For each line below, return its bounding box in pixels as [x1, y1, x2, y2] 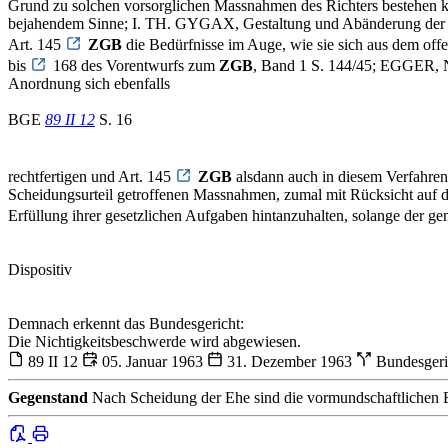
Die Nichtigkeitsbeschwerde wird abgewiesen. [8, 333, 301, 351]
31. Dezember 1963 [223, 353, 356, 371]
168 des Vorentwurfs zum [53, 57, 219, 75]
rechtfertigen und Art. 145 [8, 168, 175, 186]
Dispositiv [8, 261, 72, 279]
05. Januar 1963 [98, 353, 207, 371]
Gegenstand [8, 389, 88, 407]
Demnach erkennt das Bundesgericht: [8, 315, 244, 333]
